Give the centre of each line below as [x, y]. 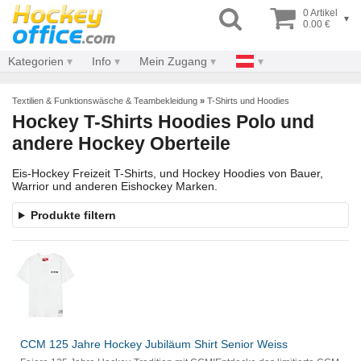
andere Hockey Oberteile [121, 143]
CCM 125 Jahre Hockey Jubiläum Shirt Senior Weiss [154, 344]
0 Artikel [320, 13]
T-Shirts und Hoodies [248, 101]
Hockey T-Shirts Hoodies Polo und [163, 122]
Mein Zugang [173, 61]
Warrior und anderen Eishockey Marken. [115, 187]
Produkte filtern [73, 216]
